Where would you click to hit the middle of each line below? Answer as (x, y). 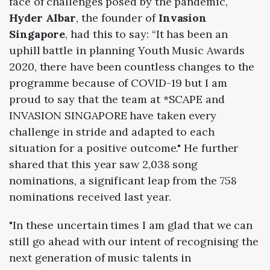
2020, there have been (67, 66)
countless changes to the (190, 66)
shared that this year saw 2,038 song (104, 164)
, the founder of (117, 17)
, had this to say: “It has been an (146, 34)
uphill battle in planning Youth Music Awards (127, 50)
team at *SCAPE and (173, 99)
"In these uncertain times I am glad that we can (131, 225)
